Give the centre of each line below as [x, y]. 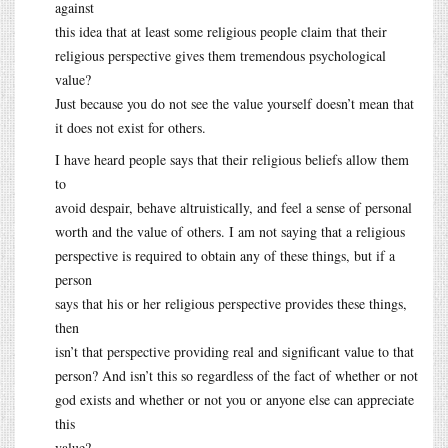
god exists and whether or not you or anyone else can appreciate [234, 399]
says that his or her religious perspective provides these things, [231, 303]
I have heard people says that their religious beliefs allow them [232, 159]
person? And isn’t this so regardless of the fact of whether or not [236, 375]
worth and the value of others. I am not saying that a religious [230, 231]
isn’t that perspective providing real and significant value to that [234, 351]
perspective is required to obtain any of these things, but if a [225, 255]
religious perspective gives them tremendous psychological [220, 55]
